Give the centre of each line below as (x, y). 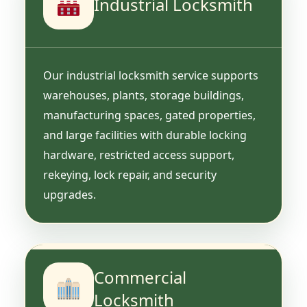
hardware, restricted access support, (139, 155)
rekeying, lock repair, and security (130, 174)
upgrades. (70, 194)
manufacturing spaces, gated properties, (149, 115)
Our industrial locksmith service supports (151, 75)
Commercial (140, 277)
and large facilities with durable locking (145, 135)
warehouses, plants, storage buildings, (144, 95)
